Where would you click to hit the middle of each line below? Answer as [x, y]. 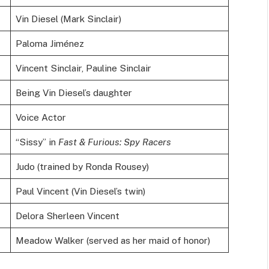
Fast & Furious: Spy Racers [114, 141]
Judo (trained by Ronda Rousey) [82, 166]
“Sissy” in [37, 141]
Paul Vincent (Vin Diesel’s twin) [80, 191]
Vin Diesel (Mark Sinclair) [68, 18]
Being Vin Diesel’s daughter [74, 92]
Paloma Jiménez [50, 43]
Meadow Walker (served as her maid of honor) [113, 240]
